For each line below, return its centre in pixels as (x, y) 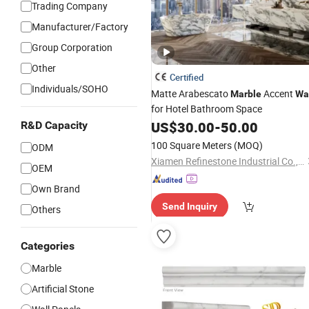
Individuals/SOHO (70, 89)
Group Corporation (72, 47)
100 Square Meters (191, 145)
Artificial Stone (63, 289)
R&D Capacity (54, 125)
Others (46, 209)
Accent (278, 93)
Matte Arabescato (191, 93)
